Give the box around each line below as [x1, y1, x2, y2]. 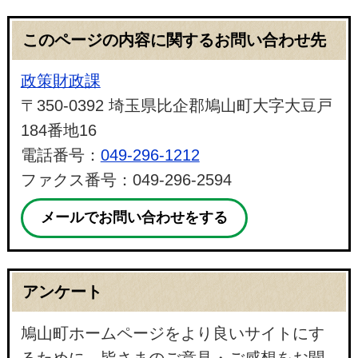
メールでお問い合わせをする [40, 209, 228, 226]
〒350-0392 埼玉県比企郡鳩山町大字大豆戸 [20, 96, 332, 114]
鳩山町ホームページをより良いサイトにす [20, 324, 324, 342]
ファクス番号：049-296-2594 [20, 170, 232, 189]
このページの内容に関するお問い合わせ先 [22, 30, 326, 49]
